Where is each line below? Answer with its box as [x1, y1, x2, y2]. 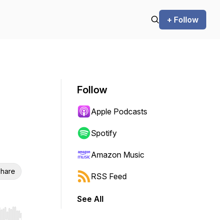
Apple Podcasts [91, 107, 147, 116]
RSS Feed [91, 171, 127, 181]
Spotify [91, 128, 117, 138]
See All [77, 194, 104, 204]
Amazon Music [91, 150, 144, 160]
